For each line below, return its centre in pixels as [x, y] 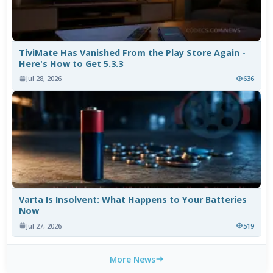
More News [132, 259]
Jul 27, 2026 [44, 225]
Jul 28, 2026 [44, 79]
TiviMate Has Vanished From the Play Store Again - [133, 53]
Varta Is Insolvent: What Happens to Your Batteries [133, 200]
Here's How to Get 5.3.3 [71, 64]
